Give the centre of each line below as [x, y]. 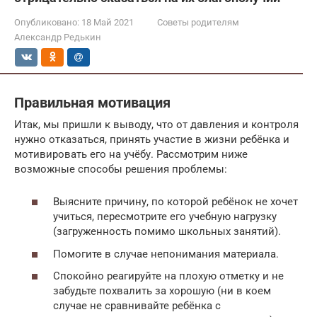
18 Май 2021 [108, 22]
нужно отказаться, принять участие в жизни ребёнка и [152, 139]
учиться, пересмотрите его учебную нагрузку [165, 217]
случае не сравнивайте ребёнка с [137, 306]
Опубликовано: [47, 22]
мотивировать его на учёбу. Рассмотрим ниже [131, 154]
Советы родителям [198, 22]
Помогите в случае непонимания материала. [166, 254]
